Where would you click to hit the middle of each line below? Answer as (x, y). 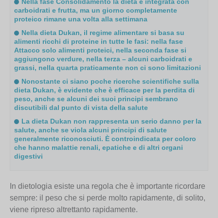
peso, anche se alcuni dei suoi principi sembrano (96, 99)
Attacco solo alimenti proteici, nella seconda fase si (100, 50)
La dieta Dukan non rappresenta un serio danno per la (112, 121)
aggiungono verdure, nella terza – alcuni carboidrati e (103, 59)
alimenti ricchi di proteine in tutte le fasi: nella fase (99, 41)
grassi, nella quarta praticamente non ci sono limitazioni (108, 67)
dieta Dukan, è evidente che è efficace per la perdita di (105, 90)
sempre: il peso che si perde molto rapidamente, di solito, (108, 198)
